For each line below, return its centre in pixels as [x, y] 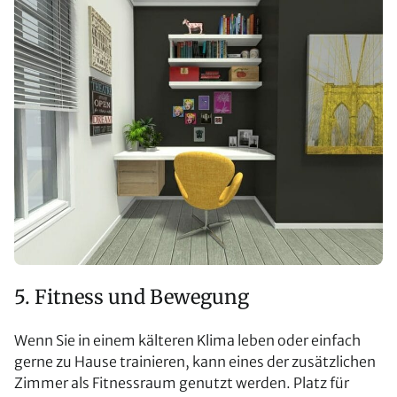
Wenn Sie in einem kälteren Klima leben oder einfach [187, 341]
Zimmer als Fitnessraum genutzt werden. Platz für [182, 383]
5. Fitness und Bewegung [132, 297]
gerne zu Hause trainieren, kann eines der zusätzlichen [195, 362]
